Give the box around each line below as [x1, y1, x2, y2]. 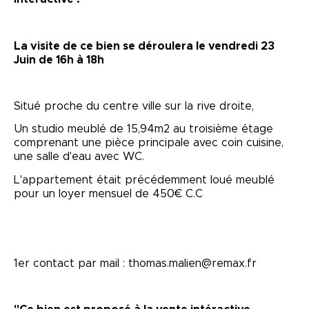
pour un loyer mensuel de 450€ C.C [14, 188, 203, 200]
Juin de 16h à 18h [14, 54, 107, 66]
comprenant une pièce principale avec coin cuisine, [14, 137, 283, 149]
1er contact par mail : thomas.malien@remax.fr [14, 257, 257, 269]
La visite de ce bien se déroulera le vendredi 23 [14, 40, 275, 52]
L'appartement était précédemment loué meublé [14, 175, 275, 186]
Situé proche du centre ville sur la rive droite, [14, 100, 254, 112]
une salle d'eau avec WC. [14, 151, 144, 163]
